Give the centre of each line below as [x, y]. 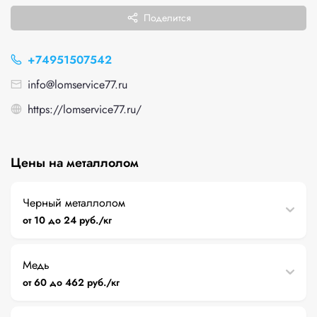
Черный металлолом [74, 202]
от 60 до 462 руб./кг [71, 282]
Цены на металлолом [75, 162]
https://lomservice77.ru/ [85, 109]
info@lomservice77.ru [77, 84]
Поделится [167, 17]
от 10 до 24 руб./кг [68, 220]
